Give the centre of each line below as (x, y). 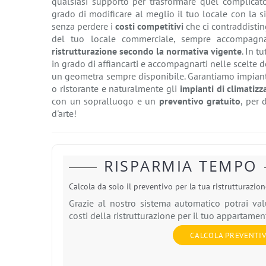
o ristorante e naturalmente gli (116, 89)
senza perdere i (84, 26)
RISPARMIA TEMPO (180, 166)
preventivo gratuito (200, 101)
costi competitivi (150, 26)
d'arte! (64, 114)
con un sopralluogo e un (105, 101)
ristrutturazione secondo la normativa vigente (147, 51)
